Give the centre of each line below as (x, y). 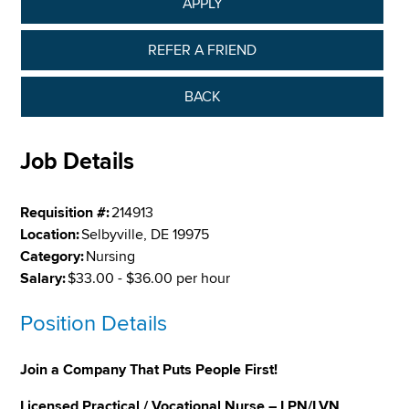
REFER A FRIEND (202, 50)
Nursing (111, 256)
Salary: (43, 278)
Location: (50, 234)
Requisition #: (65, 212)
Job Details (78, 161)
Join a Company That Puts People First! (149, 369)
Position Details (94, 323)
